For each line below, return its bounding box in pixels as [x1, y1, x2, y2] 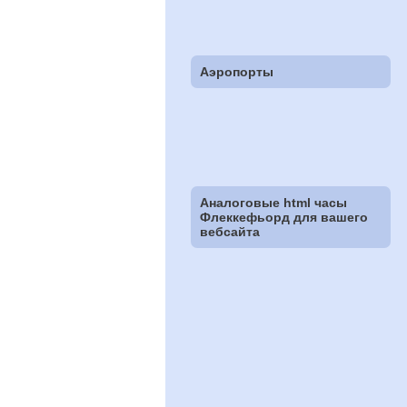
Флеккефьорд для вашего [200, 209, 369, 224]
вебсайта [200, 223, 261, 239]
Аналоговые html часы [200, 194, 348, 210]
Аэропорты [200, 65, 274, 80]
